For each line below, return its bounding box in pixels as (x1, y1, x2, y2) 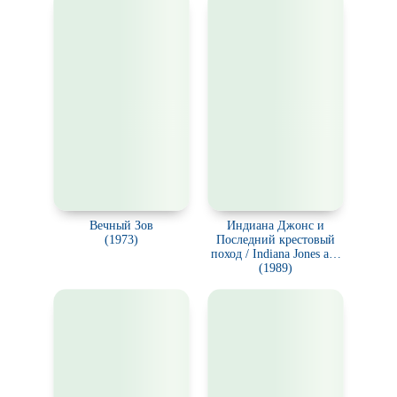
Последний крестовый (216, 233, 335, 246)
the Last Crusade (234, 261, 317, 275)
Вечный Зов (90, 219, 153, 232)
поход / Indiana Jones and (210, 247, 341, 261)
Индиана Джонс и (227, 219, 324, 232)
